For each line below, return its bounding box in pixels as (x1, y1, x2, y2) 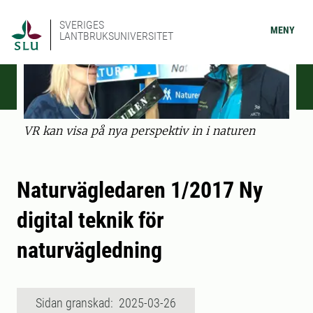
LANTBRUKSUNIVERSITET (59, 29, 173, 43)
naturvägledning (17, 237, 162, 264)
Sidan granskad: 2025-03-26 (36, 296, 176, 311)
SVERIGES (59, 18, 104, 31)
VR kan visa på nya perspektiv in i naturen (24, 124, 255, 138)
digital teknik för (17, 207, 164, 234)
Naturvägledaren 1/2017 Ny (17, 177, 263, 204)
